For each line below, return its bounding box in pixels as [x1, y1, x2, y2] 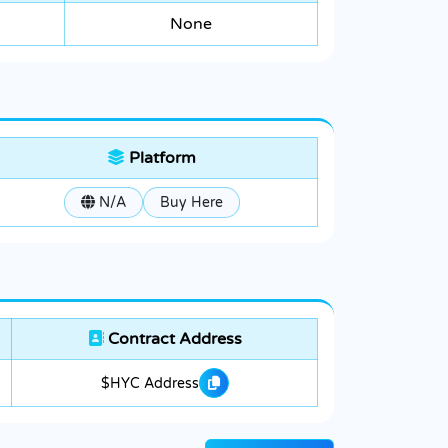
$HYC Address [100, 374, 199, 392]
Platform [125, 148, 196, 169]
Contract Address [103, 329, 242, 350]
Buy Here [159, 194, 223, 212]
